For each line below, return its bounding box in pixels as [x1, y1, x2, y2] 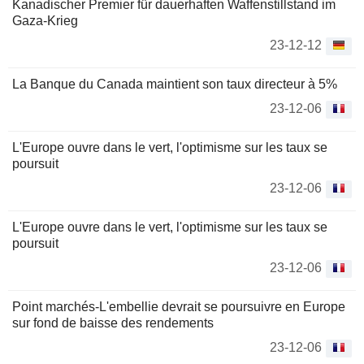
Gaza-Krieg [12, 14, 78, 28]
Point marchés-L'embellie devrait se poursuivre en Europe [12, 300, 345, 314]
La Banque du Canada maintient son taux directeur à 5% [12, 77, 337, 91]
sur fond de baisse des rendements [12, 316, 214, 330]
